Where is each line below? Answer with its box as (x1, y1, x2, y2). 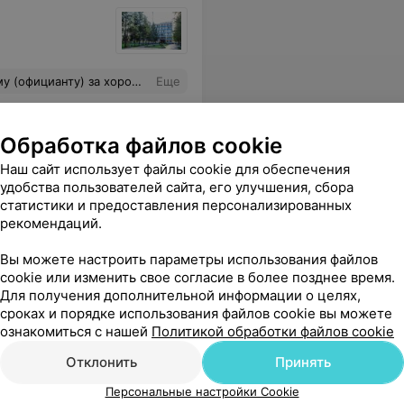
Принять (275, 353, 331, 371)
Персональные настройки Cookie (105, 384, 299, 399)
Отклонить (65, 353, 137, 371)
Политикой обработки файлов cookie (151, 323, 394, 340)
